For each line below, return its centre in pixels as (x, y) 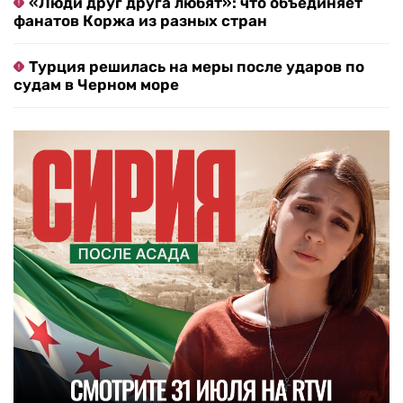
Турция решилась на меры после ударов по (197, 67)
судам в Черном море (96, 85)
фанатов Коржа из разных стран (140, 21)
